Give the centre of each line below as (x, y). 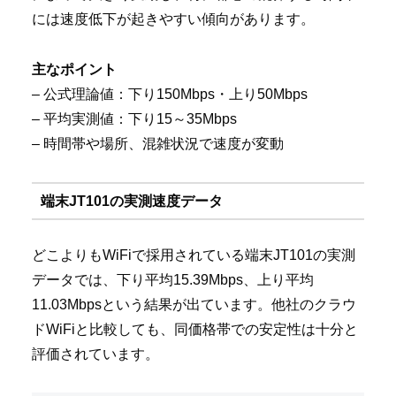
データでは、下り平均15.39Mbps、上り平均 (173, 280)
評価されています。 (95, 354)
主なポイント (74, 70)
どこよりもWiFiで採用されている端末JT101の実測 (194, 255)
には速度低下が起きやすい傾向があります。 (173, 19)
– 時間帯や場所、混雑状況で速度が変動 (158, 144)
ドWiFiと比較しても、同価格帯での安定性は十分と (195, 330)
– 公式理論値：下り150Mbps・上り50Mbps (170, 95)
